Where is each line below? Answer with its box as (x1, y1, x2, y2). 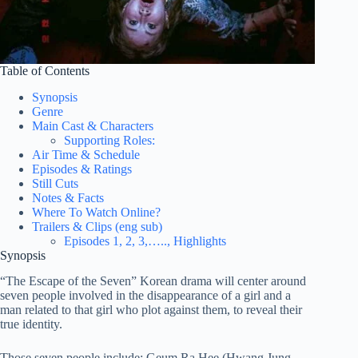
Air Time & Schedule (32, 147, 140, 161)
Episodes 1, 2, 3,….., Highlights (64, 233, 226, 248)
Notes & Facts (32, 190, 104, 205)
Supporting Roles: (64, 133, 155, 147)
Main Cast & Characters (32, 118, 153, 133)
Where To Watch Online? (32, 205, 161, 219)
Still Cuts (32, 176, 78, 190)
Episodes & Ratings (32, 161, 132, 176)
